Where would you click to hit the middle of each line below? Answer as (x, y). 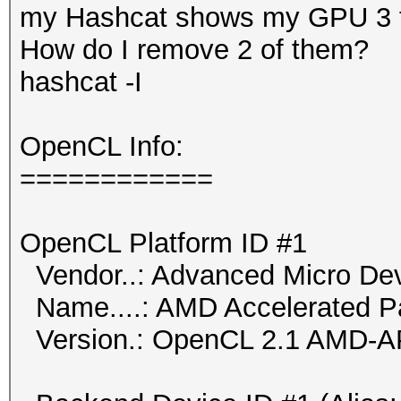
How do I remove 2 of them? (194, 50)
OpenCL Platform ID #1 (163, 243)
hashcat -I (81, 82)
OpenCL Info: (102, 146)
